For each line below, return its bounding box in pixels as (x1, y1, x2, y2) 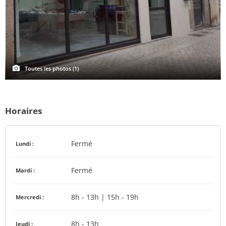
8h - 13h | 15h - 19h (71, 192, 139, 202)
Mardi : (16, 166, 35, 174)
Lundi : (16, 139, 34, 147)
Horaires (5, 104, 42, 117)
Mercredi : (16, 193, 44, 201)
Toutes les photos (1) (25, 64, 79, 72)
